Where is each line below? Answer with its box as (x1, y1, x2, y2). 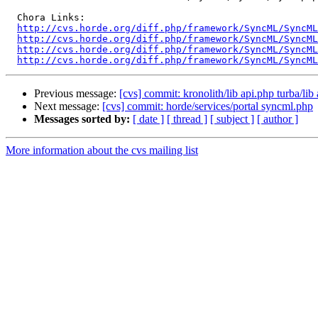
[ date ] (133, 113, 164, 126)
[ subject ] (210, 113, 254, 126)
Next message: (34, 100, 102, 113)
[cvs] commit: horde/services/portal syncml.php (102, 100, 313, 113)
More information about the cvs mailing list (6, 144, 198, 157)
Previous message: (34, 87, 119, 100)
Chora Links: (6, 12, 85, 23)
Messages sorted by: (34, 113, 130, 126)
